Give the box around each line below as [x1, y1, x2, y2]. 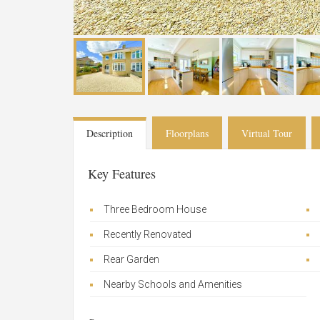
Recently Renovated [104, 229, 191, 240]
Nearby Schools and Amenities [104, 279, 242, 290]
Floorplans [166, 126, 209, 140]
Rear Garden [104, 254, 159, 265]
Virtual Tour [241, 126, 292, 140]
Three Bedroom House [104, 204, 206, 215]
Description [86, 126, 133, 140]
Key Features [88, 165, 156, 182]
